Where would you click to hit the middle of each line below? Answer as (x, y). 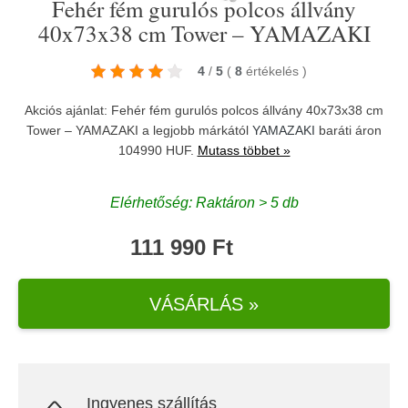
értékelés (274, 71)
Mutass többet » (244, 150)
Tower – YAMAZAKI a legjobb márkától (139, 130)
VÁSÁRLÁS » (204, 304)
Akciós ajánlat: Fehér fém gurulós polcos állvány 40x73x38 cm (204, 110)
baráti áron (348, 130)
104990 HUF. (158, 150)
